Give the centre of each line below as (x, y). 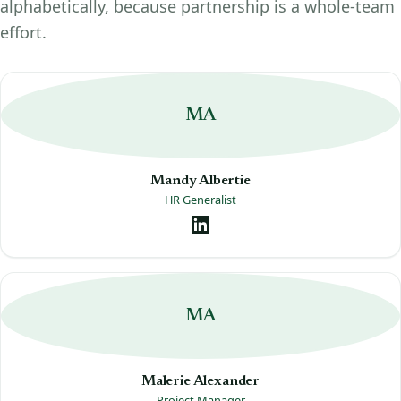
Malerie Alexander (200, 381)
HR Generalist (200, 200)
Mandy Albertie (200, 180)
